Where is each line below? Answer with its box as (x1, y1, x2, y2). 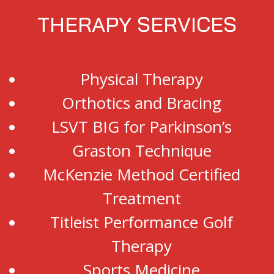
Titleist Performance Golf (50, 211, 233, 234)
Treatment (102, 187, 181, 210)
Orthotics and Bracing (62, 92, 221, 114)
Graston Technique (72, 139, 212, 162)
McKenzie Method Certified (43, 163, 240, 186)
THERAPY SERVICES (37, 11, 237, 38)
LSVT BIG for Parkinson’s (51, 116, 232, 138)
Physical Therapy (80, 68, 203, 91)
